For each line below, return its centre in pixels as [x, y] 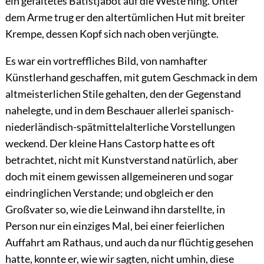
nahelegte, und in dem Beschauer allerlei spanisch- [119, 110]
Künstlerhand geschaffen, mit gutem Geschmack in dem [131, 77]
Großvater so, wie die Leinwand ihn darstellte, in [115, 209]
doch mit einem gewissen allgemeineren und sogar [119, 176]
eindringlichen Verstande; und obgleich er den [109, 193]
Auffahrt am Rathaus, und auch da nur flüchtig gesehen [129, 242]
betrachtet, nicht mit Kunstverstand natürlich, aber [121, 160]
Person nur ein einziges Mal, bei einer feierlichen [115, 226]
